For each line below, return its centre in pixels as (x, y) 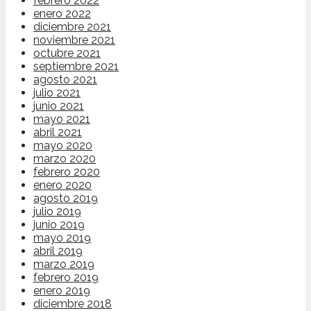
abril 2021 (58, 133)
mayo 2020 (63, 146)
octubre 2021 (67, 53)
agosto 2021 (65, 80)
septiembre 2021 (76, 67)
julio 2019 (57, 212)
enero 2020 (62, 185)
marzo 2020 (65, 159)
